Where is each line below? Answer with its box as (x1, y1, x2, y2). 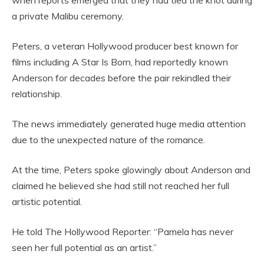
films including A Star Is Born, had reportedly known (12, 56, 228, 68)
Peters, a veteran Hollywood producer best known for (12, 40, 238, 52)
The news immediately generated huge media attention (12, 118, 246, 130)
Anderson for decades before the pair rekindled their (12, 72, 231, 84)
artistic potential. (12, 196, 82, 208)
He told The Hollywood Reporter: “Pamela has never (12, 226, 233, 238)
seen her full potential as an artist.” (12, 242, 157, 254)
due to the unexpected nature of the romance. (12, 134, 205, 146)
